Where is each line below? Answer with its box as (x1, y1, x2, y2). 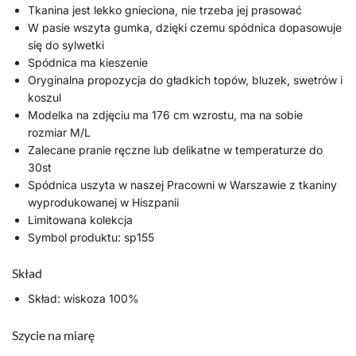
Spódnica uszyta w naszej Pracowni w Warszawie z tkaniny (28, 178, 337, 192)
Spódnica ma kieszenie (28, 56, 148, 70)
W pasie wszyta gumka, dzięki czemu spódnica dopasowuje (28, 21, 342, 35)
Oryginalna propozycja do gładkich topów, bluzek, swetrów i (28, 73, 342, 87)
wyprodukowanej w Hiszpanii (28, 195, 179, 210)
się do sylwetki (28, 38, 104, 52)
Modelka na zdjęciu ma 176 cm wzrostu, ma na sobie (28, 108, 303, 122)
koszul (28, 91, 61, 105)
